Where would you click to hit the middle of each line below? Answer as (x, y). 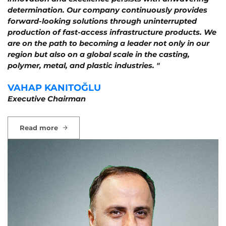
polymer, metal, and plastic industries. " (83, 65)
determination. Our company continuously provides (107, 10)
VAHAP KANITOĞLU (54, 88)
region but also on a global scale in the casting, (99, 54)
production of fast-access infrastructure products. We (112, 32)
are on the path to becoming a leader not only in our (108, 43)
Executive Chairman (47, 99)
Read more (39, 127)
